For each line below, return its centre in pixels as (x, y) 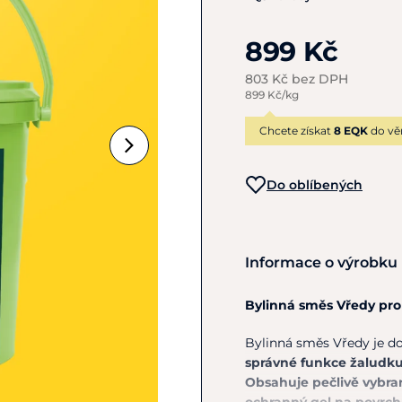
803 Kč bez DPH (297, 79)
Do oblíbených (315, 185)
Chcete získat (297, 131)
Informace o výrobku (321, 262)
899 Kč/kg (272, 95)
